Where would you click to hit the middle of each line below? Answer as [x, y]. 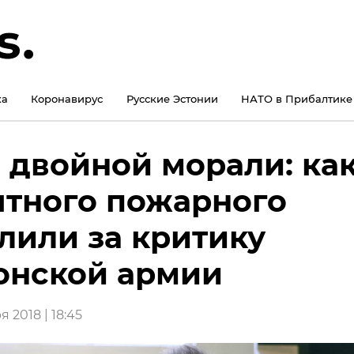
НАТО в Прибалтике [296, 99]
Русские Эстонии [172, 99]
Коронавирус [67, 99]
